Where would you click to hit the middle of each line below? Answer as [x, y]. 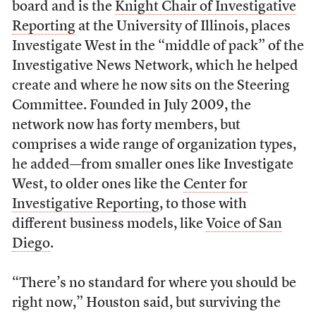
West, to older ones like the [97, 185]
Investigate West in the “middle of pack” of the [158, 47]
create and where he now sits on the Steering [151, 86]
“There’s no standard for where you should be [154, 284]
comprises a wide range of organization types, [154, 145]
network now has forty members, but [126, 126]
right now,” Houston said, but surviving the [146, 303]
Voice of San [244, 224]
